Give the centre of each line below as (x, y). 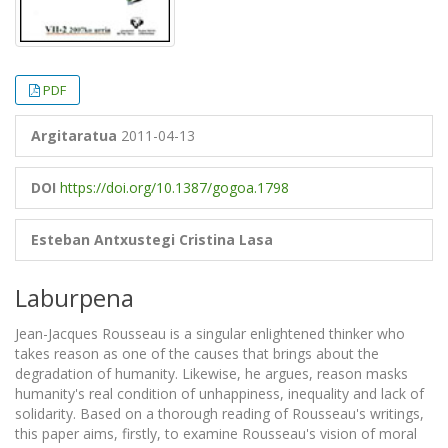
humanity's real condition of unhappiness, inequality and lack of (219, 394)
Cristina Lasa (226, 240)
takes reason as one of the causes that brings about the (197, 354)
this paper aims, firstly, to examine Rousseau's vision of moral (216, 434)
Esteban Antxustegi (103, 240)
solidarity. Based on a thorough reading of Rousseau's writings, (219, 414)
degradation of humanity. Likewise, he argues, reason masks (211, 374)
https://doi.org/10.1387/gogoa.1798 (174, 188)
